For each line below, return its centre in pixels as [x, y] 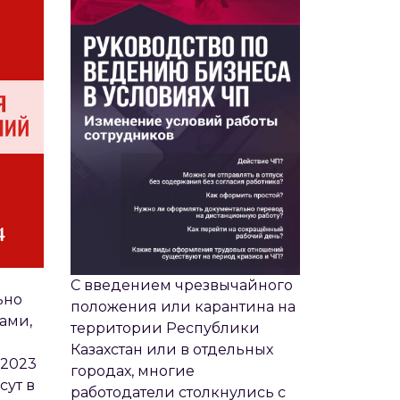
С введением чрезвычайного [181, 285]
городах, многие [132, 371]
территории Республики [165, 328]
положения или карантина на [183, 306]
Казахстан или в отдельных [171, 349]
